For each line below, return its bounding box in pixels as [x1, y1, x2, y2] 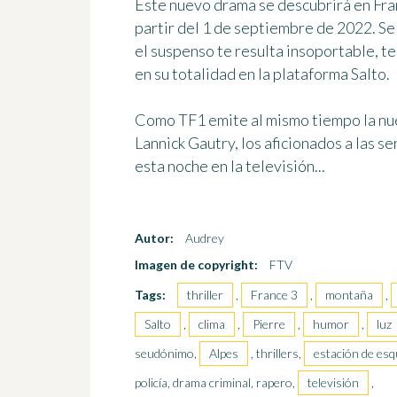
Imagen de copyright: [135, 256, 258, 272]
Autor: [135, 230, 174, 245]
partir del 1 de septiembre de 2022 [135, 17, 372, 37]
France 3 [251, 286, 298, 302]
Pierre [253, 315, 285, 331]
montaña [325, 286, 373, 302]
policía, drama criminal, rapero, [135, 374, 298, 390]
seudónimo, [135, 345, 199, 361]
